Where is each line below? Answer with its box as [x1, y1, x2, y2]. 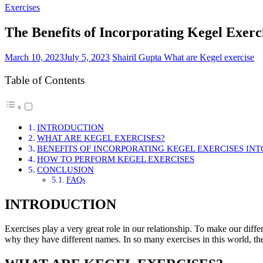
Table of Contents [5, 74, 85, 87]
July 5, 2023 [64, 52, 110, 63]
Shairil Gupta [112, 52, 164, 63]
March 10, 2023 [5, 52, 64, 63]
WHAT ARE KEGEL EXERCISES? [37, 132, 166, 143]
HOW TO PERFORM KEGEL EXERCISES [37, 153, 195, 164]
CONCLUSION [37, 164, 95, 174]
